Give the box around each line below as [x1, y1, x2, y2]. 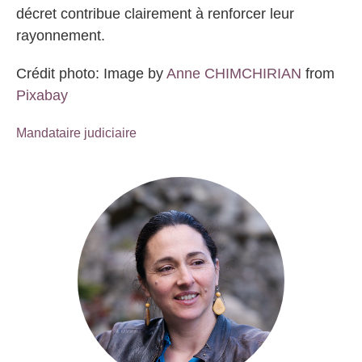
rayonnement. [16, 27, 105, 44]
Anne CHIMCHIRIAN [166, 65, 301, 82]
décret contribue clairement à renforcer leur [16, 6, 294, 22]
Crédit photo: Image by [16, 65, 166, 82]
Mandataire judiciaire [16, 126, 137, 140]
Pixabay [16, 87, 68, 103]
